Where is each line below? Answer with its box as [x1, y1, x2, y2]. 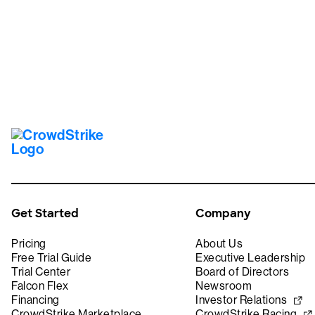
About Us [195, 237, 243, 251]
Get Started [11, 206, 79, 221]
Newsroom [195, 279, 252, 293]
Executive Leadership [195, 251, 306, 265]
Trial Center [11, 265, 70, 279]
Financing [11, 293, 60, 307]
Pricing [11, 237, 46, 251]
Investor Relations [195, 293, 288, 307]
